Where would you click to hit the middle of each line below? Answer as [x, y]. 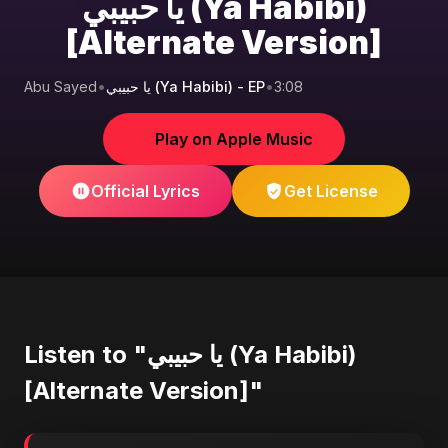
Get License [330, 191]
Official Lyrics [145, 191]
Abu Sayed [60, 86]
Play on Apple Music [234, 139]
